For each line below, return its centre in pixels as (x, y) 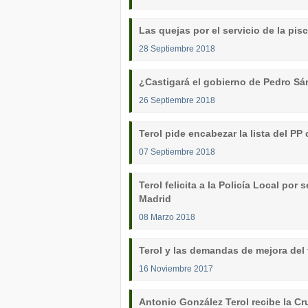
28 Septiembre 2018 (177, 48)
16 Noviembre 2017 (176, 268)
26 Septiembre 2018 (177, 100)
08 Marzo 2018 (167, 217)
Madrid (155, 199)
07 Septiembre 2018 (177, 152)
